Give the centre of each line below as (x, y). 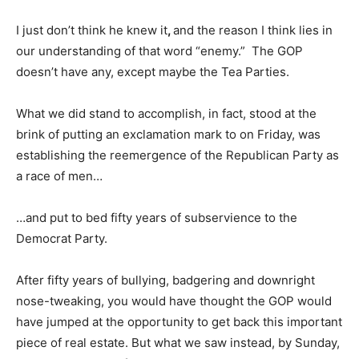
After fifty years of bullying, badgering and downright (165, 280)
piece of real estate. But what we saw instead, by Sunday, (178, 343)
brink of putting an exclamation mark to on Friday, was (168, 134)
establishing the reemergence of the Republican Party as (177, 155)
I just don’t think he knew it (92, 30)
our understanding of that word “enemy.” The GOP (159, 51)
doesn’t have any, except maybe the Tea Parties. (153, 72)
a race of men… (59, 176)
